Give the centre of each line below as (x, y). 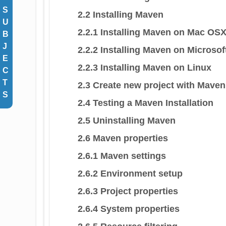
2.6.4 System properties (129, 209)
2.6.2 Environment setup (130, 173)
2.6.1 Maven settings (122, 156)
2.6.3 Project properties (128, 191)
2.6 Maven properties (123, 138)
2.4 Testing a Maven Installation (146, 103)
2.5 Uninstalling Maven (127, 120)
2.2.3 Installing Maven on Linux (145, 67)
